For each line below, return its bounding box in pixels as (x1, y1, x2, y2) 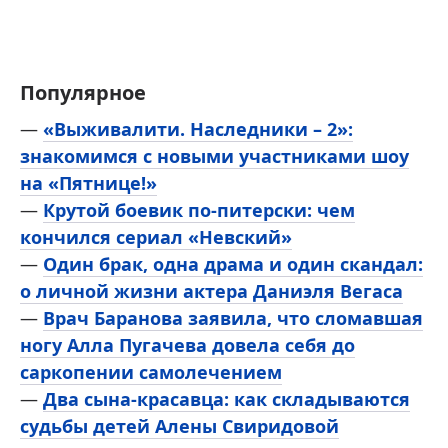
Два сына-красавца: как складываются (43, 386, 410, 411)
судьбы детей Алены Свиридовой (20, 413, 339, 438)
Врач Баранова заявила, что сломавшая (43, 305, 423, 330)
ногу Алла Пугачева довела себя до (20, 332, 355, 357)
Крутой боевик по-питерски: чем (43, 197, 355, 222)
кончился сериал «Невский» (20, 224, 292, 249)
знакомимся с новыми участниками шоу (20, 143, 409, 168)
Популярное (20, 78, 146, 106)
